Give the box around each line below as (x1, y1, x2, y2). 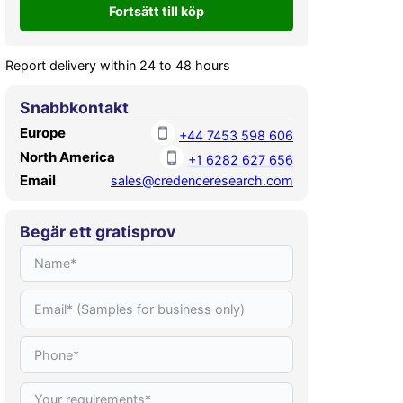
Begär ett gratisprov (20, 222, 175, 241)
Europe (20, 124, 66, 142)
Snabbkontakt (20, 97, 129, 117)
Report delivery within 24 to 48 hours (5, 58, 230, 74)
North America (20, 148, 115, 166)
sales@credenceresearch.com (111, 173, 293, 189)
